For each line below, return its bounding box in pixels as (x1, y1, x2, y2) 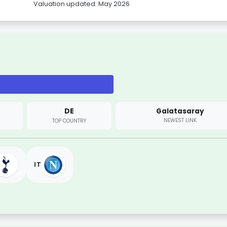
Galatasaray (156, 106, 204, 116)
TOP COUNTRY (52, 117, 86, 125)
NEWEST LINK (163, 117, 197, 125)
